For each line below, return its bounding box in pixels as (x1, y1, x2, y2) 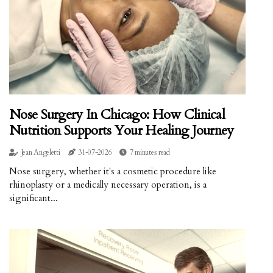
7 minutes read (129, 147, 170, 157)
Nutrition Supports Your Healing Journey (9, 121, 234, 140)
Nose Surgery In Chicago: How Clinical (9, 105, 225, 124)
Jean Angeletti (21, 147, 60, 157)
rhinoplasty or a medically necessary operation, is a (9, 178, 207, 191)
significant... (9, 191, 58, 204)
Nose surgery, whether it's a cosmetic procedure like (9, 165, 216, 177)
